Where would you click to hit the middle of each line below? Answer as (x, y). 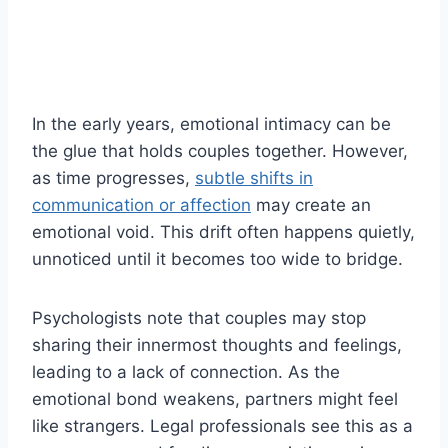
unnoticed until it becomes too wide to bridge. (217, 259)
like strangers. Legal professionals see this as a (222, 426)
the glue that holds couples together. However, (220, 151)
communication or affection (141, 205)
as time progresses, (113, 178)
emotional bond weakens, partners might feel (215, 399)
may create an (311, 205)
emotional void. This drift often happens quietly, (223, 232)
